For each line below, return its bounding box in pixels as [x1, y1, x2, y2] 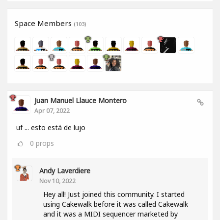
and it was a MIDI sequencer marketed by [43, 209, 178, 219]
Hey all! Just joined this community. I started [43, 190, 185, 199]
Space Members [15, 18, 74, 28]
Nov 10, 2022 [39, 177, 76, 185]
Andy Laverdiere [39, 166, 90, 176]
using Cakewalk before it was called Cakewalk [43, 199, 188, 209]
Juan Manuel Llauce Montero [34, 96, 127, 106]
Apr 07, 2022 [34, 107, 70, 115]
